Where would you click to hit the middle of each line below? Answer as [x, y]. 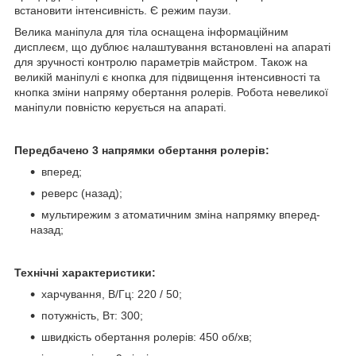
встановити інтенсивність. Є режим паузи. [123, 10]
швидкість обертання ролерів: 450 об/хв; [147, 337]
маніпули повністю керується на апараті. [120, 107]
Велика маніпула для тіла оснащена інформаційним [151, 31]
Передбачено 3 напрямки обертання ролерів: [142, 150]
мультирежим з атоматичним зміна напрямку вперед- [181, 214]
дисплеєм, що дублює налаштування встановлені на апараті [172, 46]
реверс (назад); [82, 193]
